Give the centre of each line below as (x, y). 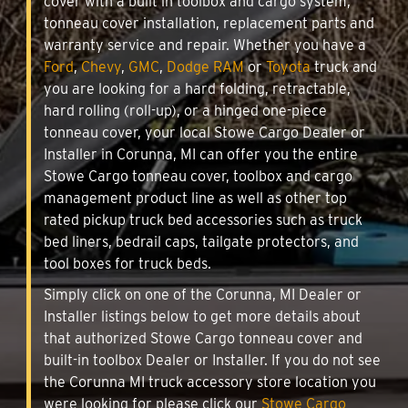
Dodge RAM (205, 66)
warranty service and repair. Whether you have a (205, 45)
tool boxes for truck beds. (127, 263)
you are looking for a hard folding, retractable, (197, 88)
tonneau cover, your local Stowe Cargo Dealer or (204, 132)
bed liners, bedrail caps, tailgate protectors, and (201, 241)
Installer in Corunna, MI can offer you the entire (201, 154)
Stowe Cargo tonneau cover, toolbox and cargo (198, 176)
